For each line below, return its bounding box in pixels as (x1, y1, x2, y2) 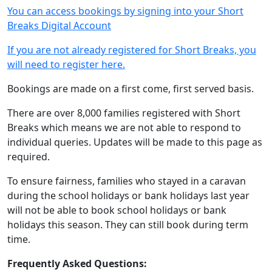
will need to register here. (7, 58, 125, 71)
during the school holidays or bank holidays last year (7, 189, 250, 202)
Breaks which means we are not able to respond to (7, 121, 241, 134)
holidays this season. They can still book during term (7, 218, 248, 231)
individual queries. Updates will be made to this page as (7, 135, 262, 149)
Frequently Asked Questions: (7, 257, 147, 270)
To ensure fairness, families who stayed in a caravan (7, 174, 246, 188)
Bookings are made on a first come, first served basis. (7, 82, 254, 95)
